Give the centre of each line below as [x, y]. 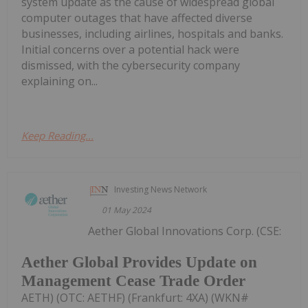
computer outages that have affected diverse [137, 18]
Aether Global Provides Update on [139, 262]
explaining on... [59, 81]
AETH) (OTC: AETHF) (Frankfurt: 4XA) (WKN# [135, 297]
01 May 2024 [127, 210]
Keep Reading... [57, 136]
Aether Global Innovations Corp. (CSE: [185, 231]
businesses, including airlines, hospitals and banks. [152, 34]
